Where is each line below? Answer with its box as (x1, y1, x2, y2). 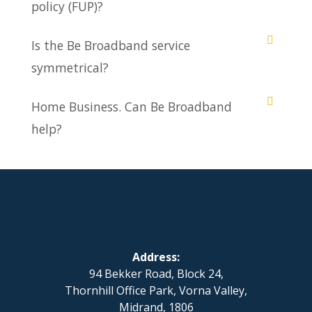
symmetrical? (31, 59, 109, 77)
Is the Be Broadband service (31, 37, 190, 54)
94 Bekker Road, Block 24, (88, 266, 224, 282)
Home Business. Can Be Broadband (31, 98, 232, 116)
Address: (132, 249, 180, 265)
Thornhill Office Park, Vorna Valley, (65, 283, 247, 299)
